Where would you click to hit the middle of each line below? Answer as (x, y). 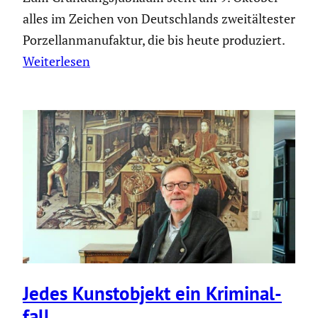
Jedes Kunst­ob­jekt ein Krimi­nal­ (152, 293)
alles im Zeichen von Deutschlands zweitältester (159, 19)
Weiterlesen (56, 61)
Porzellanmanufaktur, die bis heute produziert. (154, 40)
